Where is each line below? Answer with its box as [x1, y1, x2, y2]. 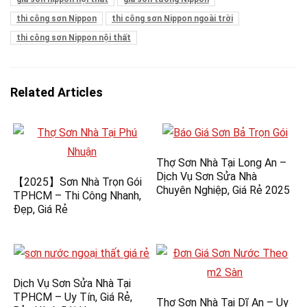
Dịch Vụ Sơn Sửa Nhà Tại [13, 276, 132, 290]
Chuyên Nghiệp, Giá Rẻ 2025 [156, 183, 291, 197]
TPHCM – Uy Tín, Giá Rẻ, [13, 290, 133, 304]
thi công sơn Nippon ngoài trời [112, 13, 233, 23]
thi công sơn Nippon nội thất [16, 32, 131, 42]
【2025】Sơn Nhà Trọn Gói [13, 175, 143, 188]
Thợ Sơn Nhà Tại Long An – [156, 156, 287, 169]
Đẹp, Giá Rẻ [13, 202, 69, 216]
